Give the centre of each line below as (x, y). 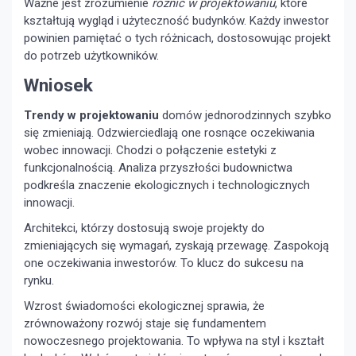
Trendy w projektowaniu (91, 115)
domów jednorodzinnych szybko (245, 115)
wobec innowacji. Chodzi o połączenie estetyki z (150, 150)
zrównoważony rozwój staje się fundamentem (145, 323)
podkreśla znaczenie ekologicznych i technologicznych (167, 185)
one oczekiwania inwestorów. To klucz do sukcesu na (164, 263)
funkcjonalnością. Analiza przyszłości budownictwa (158, 167)
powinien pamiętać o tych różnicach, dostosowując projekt (177, 38)
